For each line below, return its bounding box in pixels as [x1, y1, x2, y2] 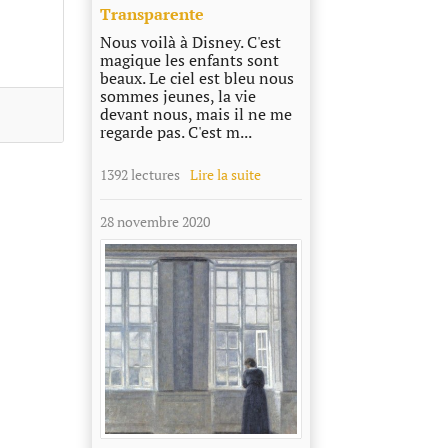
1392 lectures [99, 165, 180, 185]
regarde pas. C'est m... [99, 121, 252, 144]
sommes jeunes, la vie [99, 85, 256, 108]
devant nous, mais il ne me [99, 103, 292, 126]
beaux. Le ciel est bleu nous [99, 67, 294, 90]
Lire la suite [189, 165, 261, 185]
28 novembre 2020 [99, 212, 210, 232]
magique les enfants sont [99, 49, 279, 72]
